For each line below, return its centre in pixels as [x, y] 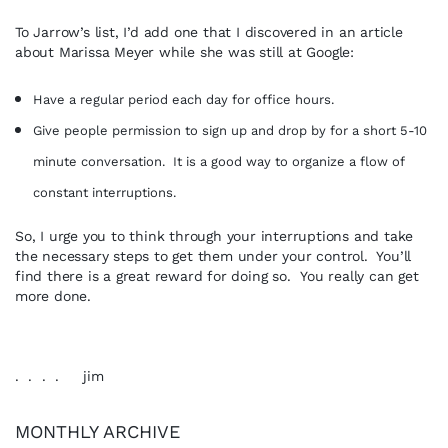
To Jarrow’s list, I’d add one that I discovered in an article [209, 32]
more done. [53, 296]
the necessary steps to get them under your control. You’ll [213, 256]
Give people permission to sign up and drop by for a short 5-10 [230, 130]
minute [57, 161]
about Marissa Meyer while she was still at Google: [189, 52]
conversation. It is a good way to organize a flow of [242, 161]
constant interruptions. [104, 192]
